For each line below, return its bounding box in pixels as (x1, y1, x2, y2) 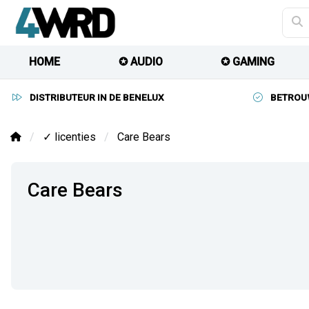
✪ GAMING (221, 55, 275, 68)
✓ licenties (43, 130, 96, 143)
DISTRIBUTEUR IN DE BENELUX (30, 92, 164, 103)
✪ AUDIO (118, 55, 163, 68)
